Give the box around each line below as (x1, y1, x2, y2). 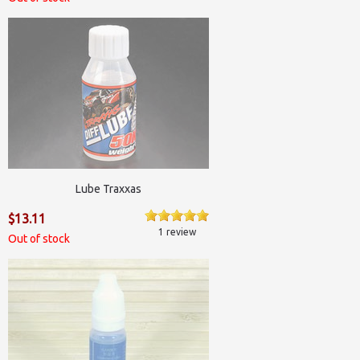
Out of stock (8, 232, 70, 245)
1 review (157, 227, 196, 237)
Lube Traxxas (76, 182, 141, 195)
